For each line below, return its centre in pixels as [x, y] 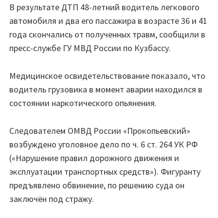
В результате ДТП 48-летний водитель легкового [104, 7]
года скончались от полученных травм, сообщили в [107, 35]
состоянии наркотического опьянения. [83, 103]
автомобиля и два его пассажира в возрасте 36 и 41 [108, 21]
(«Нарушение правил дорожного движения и [94, 158]
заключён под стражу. [52, 199]
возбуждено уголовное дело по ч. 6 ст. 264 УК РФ [103, 144]
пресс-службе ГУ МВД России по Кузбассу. [90, 48]
